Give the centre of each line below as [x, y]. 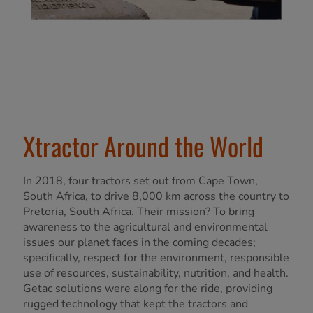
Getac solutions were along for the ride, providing [148, 289]
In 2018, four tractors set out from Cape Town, [140, 181]
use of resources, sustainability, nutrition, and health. [156, 274]
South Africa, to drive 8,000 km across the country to [156, 197]
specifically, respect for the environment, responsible [156, 258]
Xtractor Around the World [143, 146]
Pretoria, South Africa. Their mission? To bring [139, 212]
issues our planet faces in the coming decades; [139, 243]
